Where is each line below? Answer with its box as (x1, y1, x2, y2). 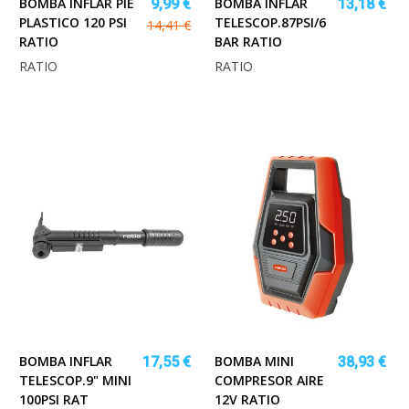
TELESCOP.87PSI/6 (215, 13, 326, 31)
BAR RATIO (215, 32, 282, 50)
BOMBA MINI (215, 351, 294, 370)
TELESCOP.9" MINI (19, 371, 131, 389)
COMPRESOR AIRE (215, 371, 324, 389)
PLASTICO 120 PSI (19, 13, 127, 31)
